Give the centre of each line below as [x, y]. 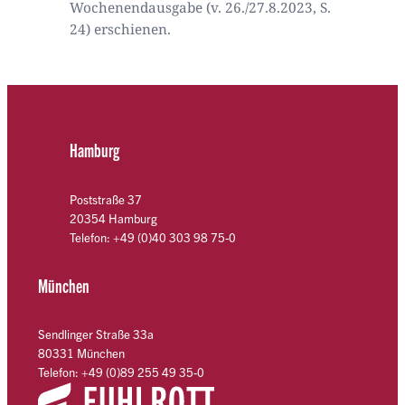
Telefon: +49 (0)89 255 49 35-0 [122, 372]
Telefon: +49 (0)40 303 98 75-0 [152, 237]
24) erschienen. [120, 29]
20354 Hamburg [113, 218]
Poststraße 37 [105, 199]
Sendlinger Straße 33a [96, 334]
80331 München [82, 353]
